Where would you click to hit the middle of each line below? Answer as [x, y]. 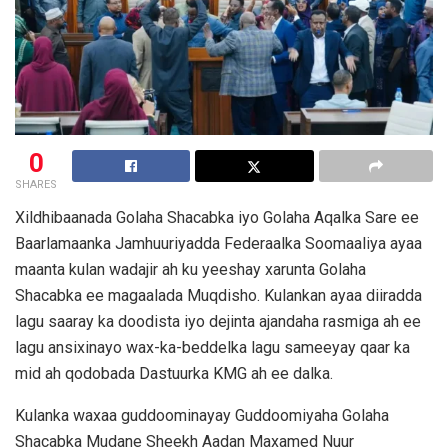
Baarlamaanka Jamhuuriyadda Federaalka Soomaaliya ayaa [218, 243]
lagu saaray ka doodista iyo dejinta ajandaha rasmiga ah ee [218, 321]
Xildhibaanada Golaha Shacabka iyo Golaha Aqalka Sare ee [217, 217]
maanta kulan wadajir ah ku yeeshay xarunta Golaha [190, 269]
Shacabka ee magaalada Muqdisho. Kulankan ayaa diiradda [218, 295]
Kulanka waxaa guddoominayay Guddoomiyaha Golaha [202, 415]
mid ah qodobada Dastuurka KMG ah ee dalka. [174, 373]
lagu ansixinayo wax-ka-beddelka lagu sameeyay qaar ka [212, 347]
